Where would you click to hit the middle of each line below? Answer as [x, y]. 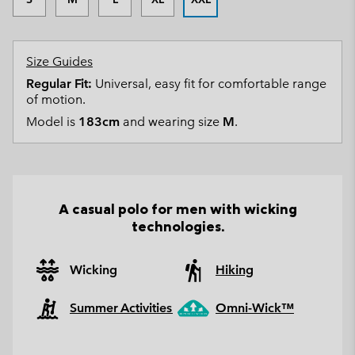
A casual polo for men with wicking [177, 208]
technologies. [177, 226]
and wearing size [171, 121]
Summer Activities [121, 307]
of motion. [56, 99]
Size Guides [59, 61]
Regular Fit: [59, 83]
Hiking [235, 269]
